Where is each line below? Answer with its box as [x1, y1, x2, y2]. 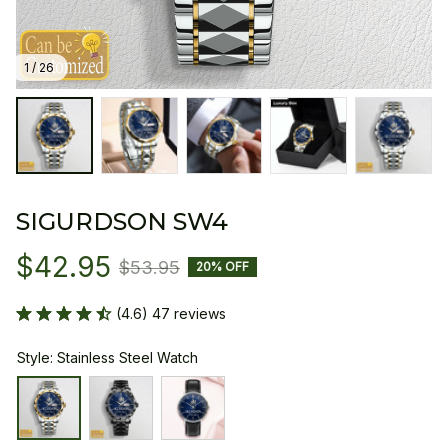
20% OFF [196, 259, 249, 275]
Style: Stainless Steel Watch [17, 348, 198, 366]
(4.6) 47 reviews [116, 304, 226, 322]
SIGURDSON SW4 [16, 206, 228, 236]
